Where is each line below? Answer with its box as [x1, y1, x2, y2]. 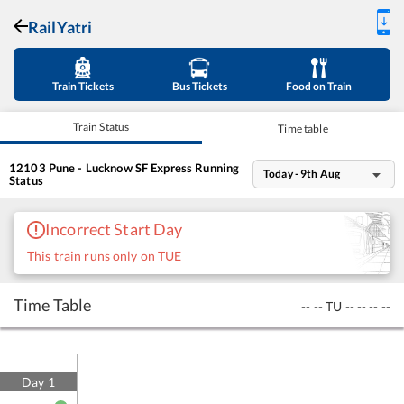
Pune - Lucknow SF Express [48, 160, 193, 175]
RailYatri [28, 17, 93, 37]
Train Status [72, 119, 130, 133]
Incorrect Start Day [45, 219, 183, 239]
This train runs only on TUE [27, 248, 182, 263]
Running [192, 160, 240, 175]
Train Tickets [51, 79, 114, 93]
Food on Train [286, 79, 353, 93]
